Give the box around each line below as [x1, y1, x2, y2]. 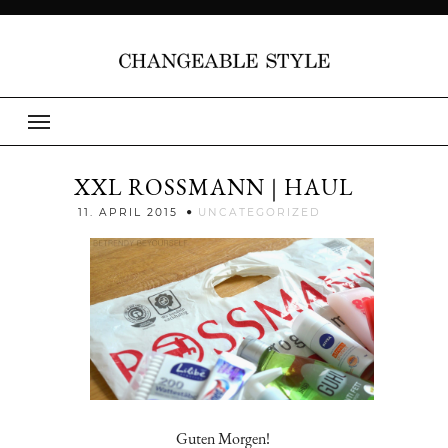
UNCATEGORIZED [198, 206, 321, 220]
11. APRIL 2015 [78, 206, 178, 220]
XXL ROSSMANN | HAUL [74, 172, 353, 203]
